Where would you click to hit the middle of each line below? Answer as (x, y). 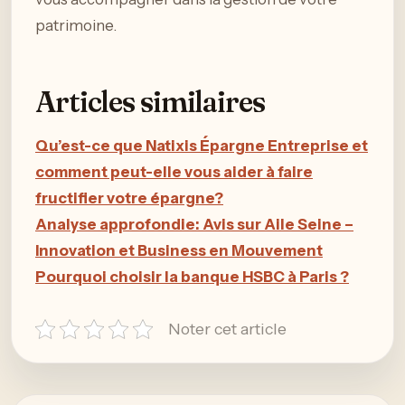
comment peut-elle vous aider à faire (174, 171)
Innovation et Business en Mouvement (179, 250)
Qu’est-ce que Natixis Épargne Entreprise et (202, 145)
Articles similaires (150, 101)
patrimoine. (76, 25)
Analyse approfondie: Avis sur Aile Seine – (194, 224)
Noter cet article (227, 329)
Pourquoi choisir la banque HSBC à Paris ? (192, 276)
